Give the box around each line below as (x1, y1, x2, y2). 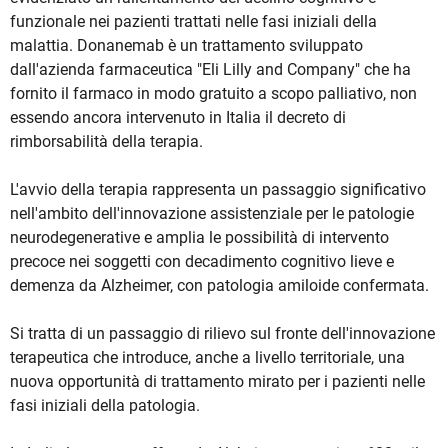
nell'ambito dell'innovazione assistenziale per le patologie (10, 204, 414, 224)
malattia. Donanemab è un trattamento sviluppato (10, 36, 363, 56)
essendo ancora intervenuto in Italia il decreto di (10, 108, 346, 128)
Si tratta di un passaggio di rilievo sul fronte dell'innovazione (10, 324, 435, 344)
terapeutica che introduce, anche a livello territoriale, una (10, 348, 405, 368)
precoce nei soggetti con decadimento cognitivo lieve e (10, 252, 394, 272)
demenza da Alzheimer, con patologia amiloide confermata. (10, 276, 429, 296)
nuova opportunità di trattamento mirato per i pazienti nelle (10, 372, 425, 392)
